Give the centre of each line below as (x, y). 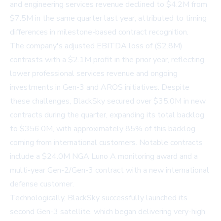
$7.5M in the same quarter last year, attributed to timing (108, 18)
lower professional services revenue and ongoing (94, 74)
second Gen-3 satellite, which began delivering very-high (108, 212)
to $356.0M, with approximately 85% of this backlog (103, 129)
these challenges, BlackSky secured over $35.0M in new (108, 101)
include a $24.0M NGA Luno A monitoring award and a (104, 157)
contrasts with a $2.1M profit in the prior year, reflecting (107, 60)
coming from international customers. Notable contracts (106, 143)
